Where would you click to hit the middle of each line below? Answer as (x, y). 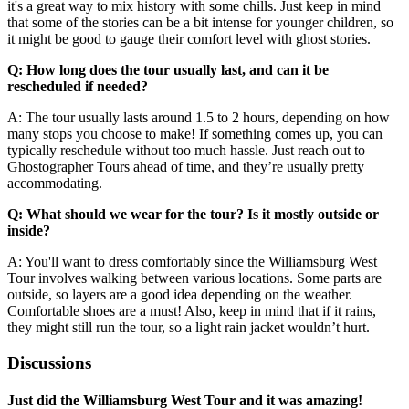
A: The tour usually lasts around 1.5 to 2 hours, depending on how (199, 118)
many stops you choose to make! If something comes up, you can (195, 134)
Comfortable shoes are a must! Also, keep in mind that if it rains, (192, 311)
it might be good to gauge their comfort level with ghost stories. (189, 39)
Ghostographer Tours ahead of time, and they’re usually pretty (186, 167)
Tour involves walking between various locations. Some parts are (194, 278)
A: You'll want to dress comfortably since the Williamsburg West (192, 262)
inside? (29, 231)
